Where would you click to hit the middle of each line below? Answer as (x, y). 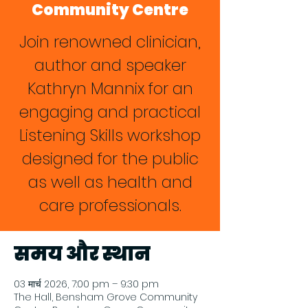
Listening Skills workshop (110, 135)
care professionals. (110, 206)
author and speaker (110, 65)
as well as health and (110, 182)
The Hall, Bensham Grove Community (106, 297)
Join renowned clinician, (110, 42)
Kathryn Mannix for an (110, 89)
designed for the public (110, 159)
